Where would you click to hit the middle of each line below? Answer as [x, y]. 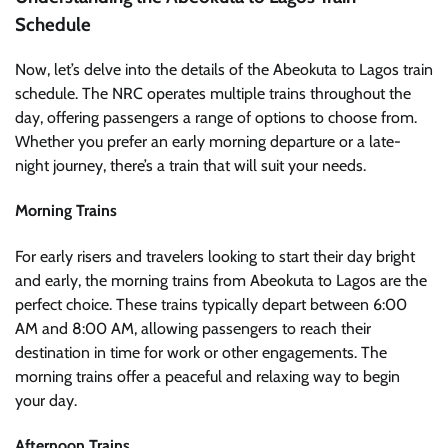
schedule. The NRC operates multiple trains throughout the [213, 94]
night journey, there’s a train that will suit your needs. [190, 166]
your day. [46, 400]
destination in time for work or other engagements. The [201, 352]
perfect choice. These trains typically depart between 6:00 [211, 304]
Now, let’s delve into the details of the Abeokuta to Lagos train [224, 70]
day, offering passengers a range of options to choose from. [216, 118]
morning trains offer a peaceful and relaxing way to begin [207, 376]
